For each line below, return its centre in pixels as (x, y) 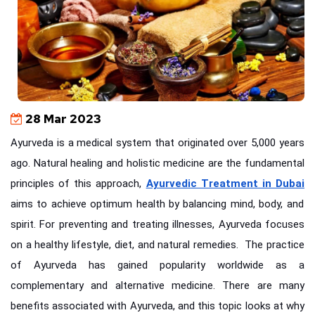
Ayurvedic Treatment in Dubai (225, 184)
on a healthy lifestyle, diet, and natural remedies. (126, 245)
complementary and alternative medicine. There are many (157, 286)
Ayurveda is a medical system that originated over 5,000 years (157, 143)
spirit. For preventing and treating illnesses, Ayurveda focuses (157, 225)
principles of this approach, (78, 184)
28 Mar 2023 (62, 119)
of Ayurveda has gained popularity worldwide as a (157, 265)
